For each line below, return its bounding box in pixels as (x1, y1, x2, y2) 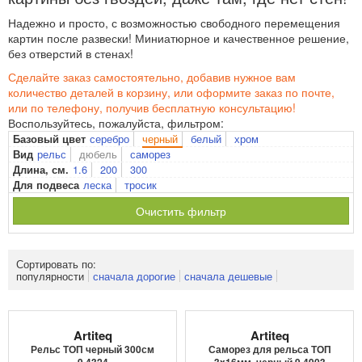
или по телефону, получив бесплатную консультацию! (8, 99, 296, 116)
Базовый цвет (13, 132, 86, 146)
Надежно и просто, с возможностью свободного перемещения (8, 15, 340, 31)
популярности (16, 268, 84, 284)
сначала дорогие (93, 268, 175, 284)
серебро (90, 131, 129, 146)
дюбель (79, 146, 117, 162)
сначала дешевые (184, 268, 272, 284)
